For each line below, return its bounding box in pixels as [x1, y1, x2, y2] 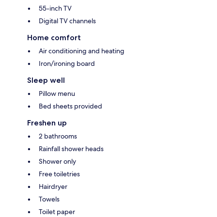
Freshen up [27, 118, 67, 128]
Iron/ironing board [39, 59, 95, 68]
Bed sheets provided [39, 102, 102, 111]
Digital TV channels [39, 16, 96, 26]
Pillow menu [39, 89, 75, 98]
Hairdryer [39, 182, 67, 191]
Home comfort [27, 33, 81, 43]
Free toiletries [39, 170, 80, 179]
